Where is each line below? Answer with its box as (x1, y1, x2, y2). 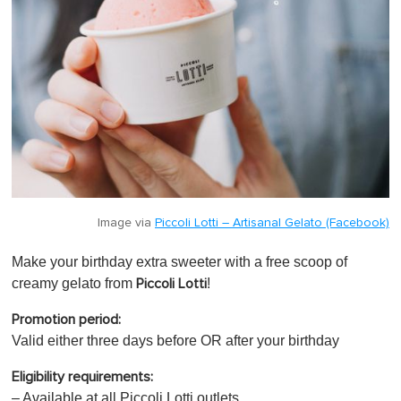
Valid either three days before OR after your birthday (12, 332, 339, 348)
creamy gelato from (12, 275, 132, 291)
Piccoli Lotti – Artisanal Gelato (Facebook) (155, 216, 389, 229)
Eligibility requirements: (12, 369, 153, 384)
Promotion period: (12, 311, 121, 327)
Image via (98, 216, 155, 229)
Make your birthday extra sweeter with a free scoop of (12, 253, 347, 269)
